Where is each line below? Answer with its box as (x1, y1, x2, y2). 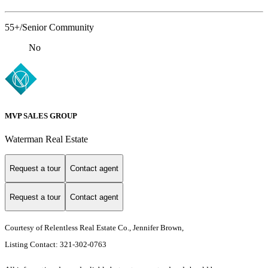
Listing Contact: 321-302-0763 (5, 240, 108, 249)
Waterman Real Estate (5, 133, 88, 144)
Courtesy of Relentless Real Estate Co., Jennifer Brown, (5, 223, 184, 233)
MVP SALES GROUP (5, 111, 77, 120)
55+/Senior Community (5, 22, 94, 33)
